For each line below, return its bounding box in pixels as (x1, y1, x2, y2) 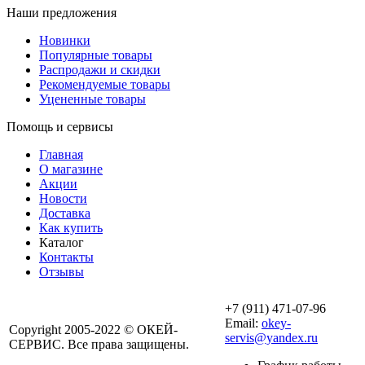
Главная (39, 147, 83, 162)
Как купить (39, 221, 103, 235)
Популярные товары (39, 48, 152, 63)
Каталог (39, 235, 84, 250)
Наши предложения (7, 6, 117, 20)
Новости (39, 191, 87, 206)
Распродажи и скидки (39, 63, 161, 77)
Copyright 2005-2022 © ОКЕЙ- (9, 323, 178, 337)
